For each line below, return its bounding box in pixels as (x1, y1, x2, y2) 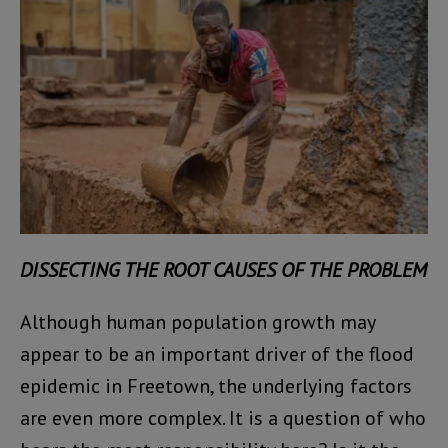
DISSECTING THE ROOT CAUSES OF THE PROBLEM (20, 256, 427, 283)
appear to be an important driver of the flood (20, 340, 414, 367)
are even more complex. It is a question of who (20, 404, 426, 431)
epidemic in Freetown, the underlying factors (20, 372, 412, 399)
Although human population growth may (20, 308, 375, 335)
